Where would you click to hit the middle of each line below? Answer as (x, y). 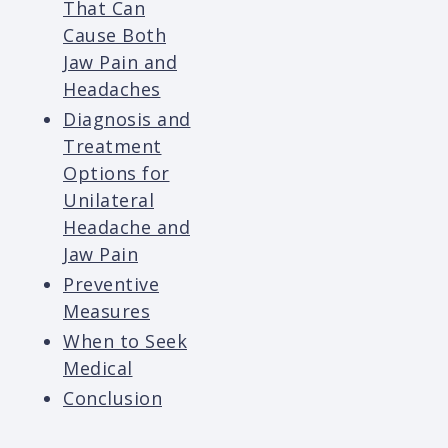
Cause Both (114, 35)
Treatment (112, 146)
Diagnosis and (127, 119)
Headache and (126, 227)
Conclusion (112, 398)
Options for (116, 173)
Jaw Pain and (120, 62)
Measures (106, 311)
